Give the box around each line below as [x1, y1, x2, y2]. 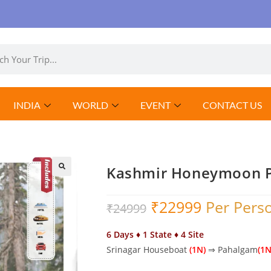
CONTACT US [202, 99, 262, 111]
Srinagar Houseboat [106, 244, 189, 255]
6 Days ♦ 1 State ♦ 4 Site [106, 229, 204, 240]
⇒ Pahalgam [206, 244, 258, 255]
